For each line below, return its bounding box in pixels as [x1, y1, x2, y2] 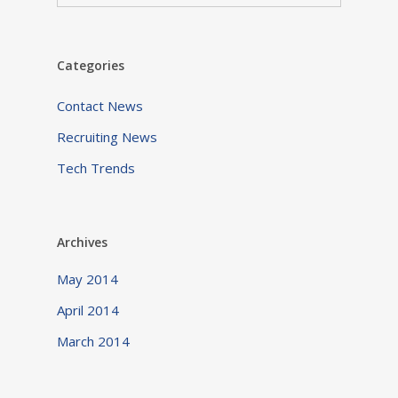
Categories [57, 57, 124, 75]
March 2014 [57, 332, 130, 351]
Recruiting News [57, 128, 157, 147]
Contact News [57, 97, 143, 115]
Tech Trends [57, 159, 135, 178]
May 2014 [57, 270, 118, 289]
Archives [57, 234, 107, 251]
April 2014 [57, 301, 119, 320]
